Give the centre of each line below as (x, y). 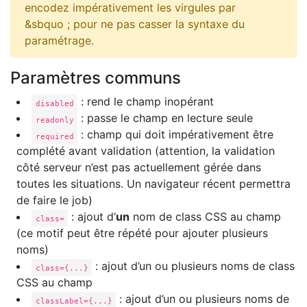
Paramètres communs (96, 78)
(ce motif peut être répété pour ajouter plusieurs (142, 233)
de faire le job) (54, 200)
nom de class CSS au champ (206, 217)
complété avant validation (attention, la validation (146, 151)
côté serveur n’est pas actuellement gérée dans (139, 168)
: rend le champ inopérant (146, 102)
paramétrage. (59, 41)
